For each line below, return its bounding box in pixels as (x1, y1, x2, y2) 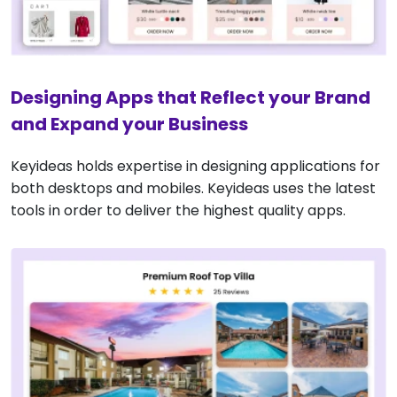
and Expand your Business (11, 111, 248, 136)
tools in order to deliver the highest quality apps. (11, 199, 346, 221)
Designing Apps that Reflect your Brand (11, 84, 370, 110)
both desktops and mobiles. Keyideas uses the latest (11, 177, 376, 198)
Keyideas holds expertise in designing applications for (11, 155, 380, 176)
